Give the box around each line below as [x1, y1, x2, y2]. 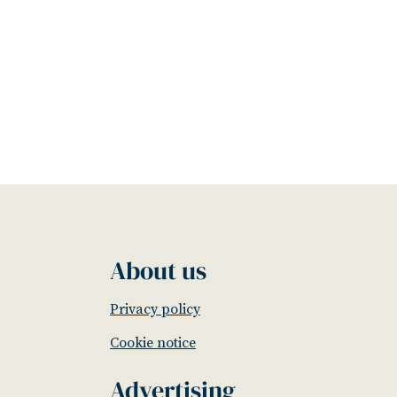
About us [110, 253, 206, 288]
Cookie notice [110, 334, 196, 353]
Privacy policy [110, 300, 200, 319]
